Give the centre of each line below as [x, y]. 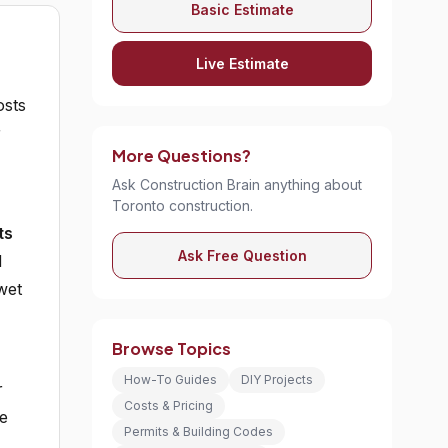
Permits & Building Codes [198, 431]
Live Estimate [242, 63]
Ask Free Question [242, 255]
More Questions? [181, 155]
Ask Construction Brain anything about [237, 184]
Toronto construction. [182, 205]
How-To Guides [170, 379]
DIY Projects [277, 379]
